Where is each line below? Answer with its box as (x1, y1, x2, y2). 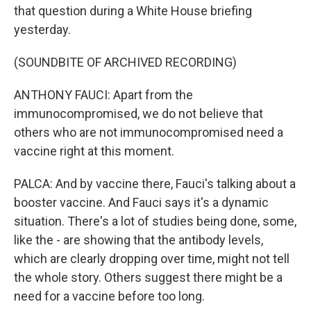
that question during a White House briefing (14, 3, 252, 18)
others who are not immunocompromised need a (14, 125, 283, 140)
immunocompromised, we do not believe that (14, 106, 263, 121)
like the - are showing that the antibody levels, (14, 233, 263, 247)
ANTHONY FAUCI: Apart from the (14, 87, 193, 102)
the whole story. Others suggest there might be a (14, 270, 283, 285)
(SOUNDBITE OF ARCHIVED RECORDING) (14, 55, 237, 69)
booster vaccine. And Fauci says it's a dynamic (14, 195, 269, 210)
